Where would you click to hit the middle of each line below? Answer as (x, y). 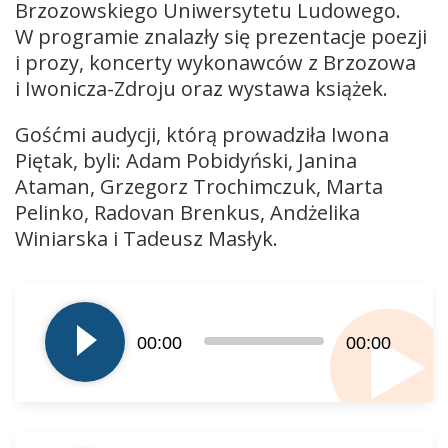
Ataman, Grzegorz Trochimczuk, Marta (199, 186)
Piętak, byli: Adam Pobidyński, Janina (186, 160)
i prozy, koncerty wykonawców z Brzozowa (215, 62)
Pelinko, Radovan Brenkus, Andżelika (187, 212)
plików (38, 309)
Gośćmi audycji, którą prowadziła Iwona (202, 134)
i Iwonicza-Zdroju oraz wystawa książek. (201, 88)
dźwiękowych (63, 335)
